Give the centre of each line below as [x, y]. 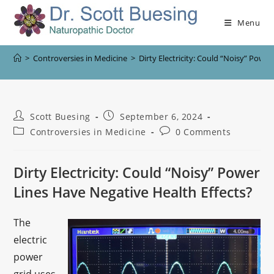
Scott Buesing [60, 117]
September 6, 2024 [161, 117]
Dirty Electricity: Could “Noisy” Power [137, 172]
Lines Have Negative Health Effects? [133, 192]
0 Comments [203, 132]
